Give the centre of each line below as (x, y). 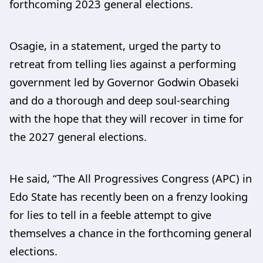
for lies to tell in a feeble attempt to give (110, 215)
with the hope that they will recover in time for (127, 118)
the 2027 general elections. (78, 136)
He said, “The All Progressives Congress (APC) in (131, 178)
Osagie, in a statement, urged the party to (115, 45)
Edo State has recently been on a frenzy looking (129, 196)
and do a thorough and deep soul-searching (119, 100)
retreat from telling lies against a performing (123, 64)
